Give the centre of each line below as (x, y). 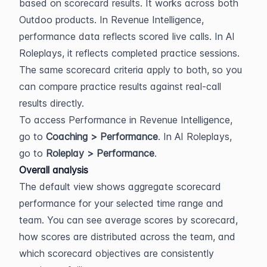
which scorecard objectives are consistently (117, 253)
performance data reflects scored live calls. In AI (127, 36)
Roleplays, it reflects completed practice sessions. (129, 53)
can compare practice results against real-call (120, 86)
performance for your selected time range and (121, 203)
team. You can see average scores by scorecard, (128, 220)
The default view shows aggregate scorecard (120, 187)
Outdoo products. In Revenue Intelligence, (111, 20)
